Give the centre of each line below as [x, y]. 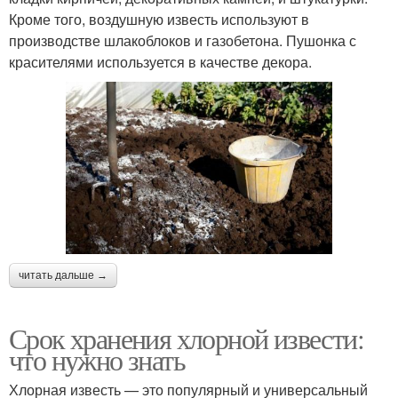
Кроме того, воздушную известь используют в [159, 19]
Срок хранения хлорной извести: [186, 338]
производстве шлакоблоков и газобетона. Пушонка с [183, 40]
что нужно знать [97, 360]
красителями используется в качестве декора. [160, 61]
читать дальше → [63, 276]
